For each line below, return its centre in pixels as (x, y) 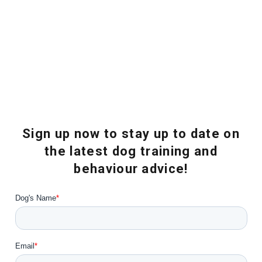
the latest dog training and (131, 151)
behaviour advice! (131, 169)
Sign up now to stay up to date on (131, 134)
